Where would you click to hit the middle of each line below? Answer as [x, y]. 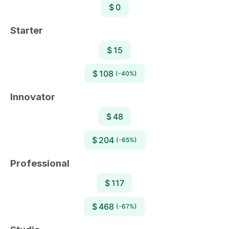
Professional [40, 163]
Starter [27, 30]
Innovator [33, 97]
